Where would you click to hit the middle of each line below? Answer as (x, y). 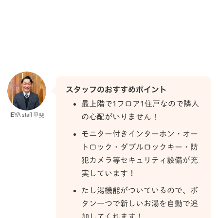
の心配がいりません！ (120, 117)
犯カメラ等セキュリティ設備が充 (140, 160)
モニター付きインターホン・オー (140, 134)
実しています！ (109, 173)
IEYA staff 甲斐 (27, 115)
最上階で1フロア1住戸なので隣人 (140, 104)
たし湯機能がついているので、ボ (140, 191)
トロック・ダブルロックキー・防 (140, 147)
